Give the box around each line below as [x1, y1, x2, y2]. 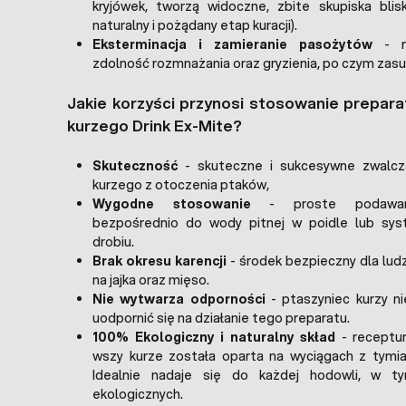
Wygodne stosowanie [92, 194, 251, 213]
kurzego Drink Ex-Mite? [67, 114, 242, 137]
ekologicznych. [92, 384, 183, 403]
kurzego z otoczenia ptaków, [92, 175, 269, 194]
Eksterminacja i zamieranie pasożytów [92, 34, 373, 53]
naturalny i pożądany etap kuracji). [92, 15, 297, 34]
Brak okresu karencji [92, 251, 227, 270]
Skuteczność [92, 156, 178, 175]
